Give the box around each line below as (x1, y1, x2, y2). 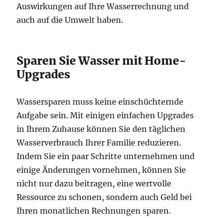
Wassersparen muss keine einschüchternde (17, 96, 184, 107)
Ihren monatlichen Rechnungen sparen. (17, 205, 171, 216)
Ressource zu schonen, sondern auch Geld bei (17, 192, 192, 202)
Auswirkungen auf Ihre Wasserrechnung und (17, 1, 189, 11)
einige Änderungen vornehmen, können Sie (17, 164, 186, 175)
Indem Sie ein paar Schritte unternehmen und (17, 151, 195, 161)
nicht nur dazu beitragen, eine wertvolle (17, 178, 172, 188)
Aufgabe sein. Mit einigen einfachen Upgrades (17, 110, 194, 120)
